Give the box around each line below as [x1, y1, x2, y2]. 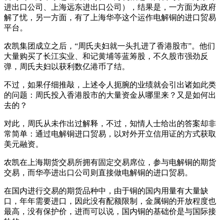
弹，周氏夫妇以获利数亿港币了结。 [4, 62, 130, 71]
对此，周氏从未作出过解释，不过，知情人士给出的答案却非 [4, 119, 216, 128]
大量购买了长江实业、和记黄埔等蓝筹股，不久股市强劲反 [4, 52, 208, 61]
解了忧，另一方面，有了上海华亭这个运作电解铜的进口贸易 [4, 13, 216, 22]
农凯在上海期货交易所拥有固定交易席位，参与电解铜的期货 [4, 158, 216, 167]
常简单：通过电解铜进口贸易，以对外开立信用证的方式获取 [4, 130, 216, 138]
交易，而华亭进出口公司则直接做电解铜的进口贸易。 [4, 168, 192, 177]
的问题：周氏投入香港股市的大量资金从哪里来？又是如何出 [4, 91, 216, 100]
